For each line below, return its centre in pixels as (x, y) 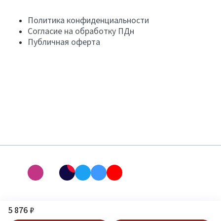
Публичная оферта (64, 42)
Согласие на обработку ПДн (81, 31)
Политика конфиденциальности (88, 20)
